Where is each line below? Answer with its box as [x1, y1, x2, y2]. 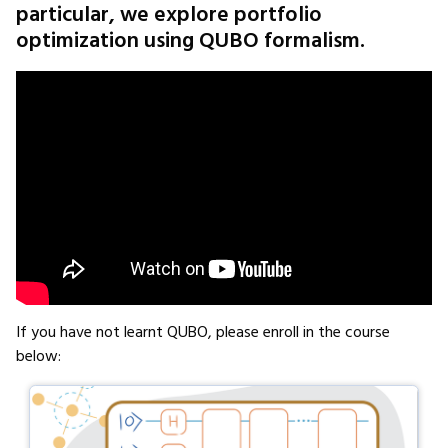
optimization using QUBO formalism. [16, 23, 365, 59]
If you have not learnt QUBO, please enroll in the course [16, 319, 390, 346]
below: [16, 343, 61, 370]
